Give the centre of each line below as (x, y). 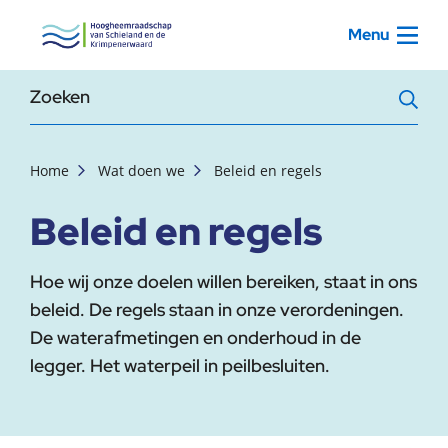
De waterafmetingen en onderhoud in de (195, 337)
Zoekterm (68, 93)
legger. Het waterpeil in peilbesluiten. (180, 365)
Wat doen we (141, 170)
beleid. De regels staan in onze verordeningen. (217, 309)
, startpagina (79, 23)
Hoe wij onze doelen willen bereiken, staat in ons (223, 281)
